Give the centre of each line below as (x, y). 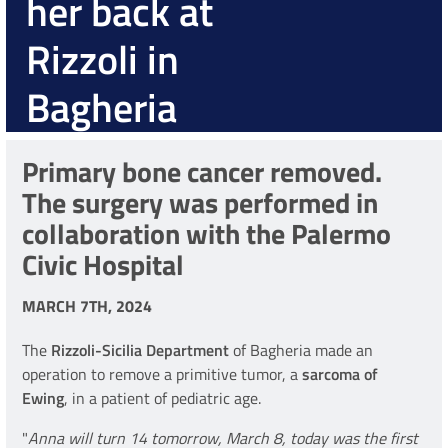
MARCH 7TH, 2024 (87, 306)
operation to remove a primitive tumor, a (162, 374)
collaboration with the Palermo (206, 234)
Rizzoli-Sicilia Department (142, 350)
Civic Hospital (103, 265)
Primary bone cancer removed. (202, 172)
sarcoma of (340, 374)
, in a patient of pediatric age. (162, 398)
